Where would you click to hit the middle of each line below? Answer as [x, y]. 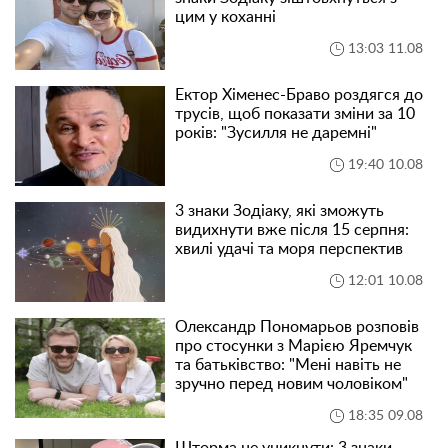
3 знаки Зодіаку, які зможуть [279, 211]
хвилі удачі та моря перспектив [289, 249]
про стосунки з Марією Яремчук [293, 346]
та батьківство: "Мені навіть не [288, 365]
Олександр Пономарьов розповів [297, 327]
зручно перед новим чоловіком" [291, 384]
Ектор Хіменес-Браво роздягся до [299, 95]
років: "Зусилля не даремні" [276, 133]
